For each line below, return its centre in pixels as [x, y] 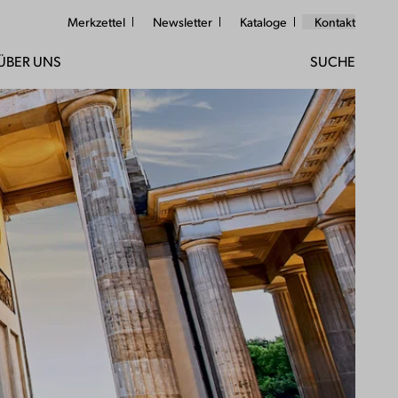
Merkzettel [96, 22]
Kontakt [335, 22]
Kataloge [263, 22]
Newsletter [183, 22]
